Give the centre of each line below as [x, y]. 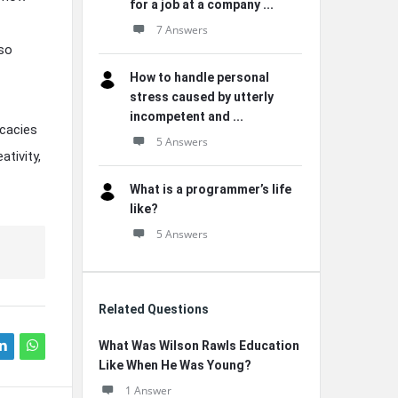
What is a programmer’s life [211, 189]
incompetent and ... [187, 116]
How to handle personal [199, 77]
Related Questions [154, 309]
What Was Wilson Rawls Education [199, 346]
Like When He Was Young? [175, 365]
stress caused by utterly [202, 97]
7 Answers [182, 30]
